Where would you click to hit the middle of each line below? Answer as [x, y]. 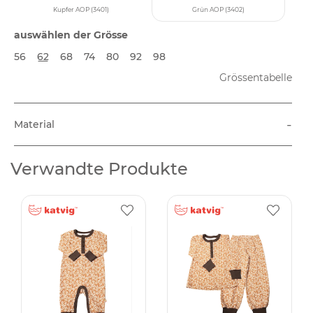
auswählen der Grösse [71, 35]
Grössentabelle [256, 78]
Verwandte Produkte [99, 169]
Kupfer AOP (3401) [81, 9]
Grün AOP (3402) [218, 9]
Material [34, 124]
